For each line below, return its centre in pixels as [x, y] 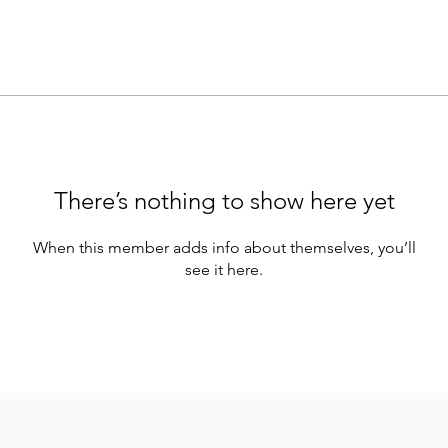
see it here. [224, 269]
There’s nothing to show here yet [224, 200]
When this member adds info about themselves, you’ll [224, 247]
